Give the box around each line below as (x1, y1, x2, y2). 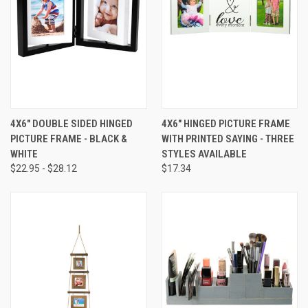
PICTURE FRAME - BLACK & (10, 132, 127, 145)
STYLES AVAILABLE (161, 147, 247, 160)
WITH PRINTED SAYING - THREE (161, 132, 294, 145)
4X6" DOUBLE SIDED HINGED (10, 117, 133, 130)
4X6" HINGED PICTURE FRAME (161, 117, 290, 130)
